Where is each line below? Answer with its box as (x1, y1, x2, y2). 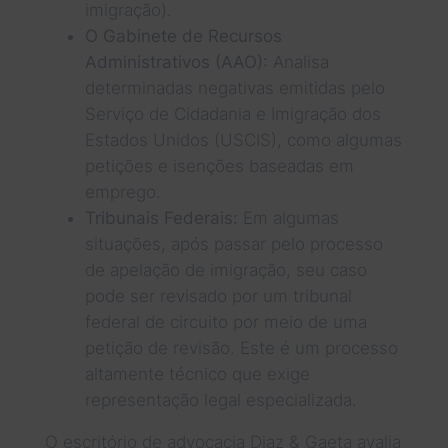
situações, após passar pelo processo (84, 233, 383, 254)
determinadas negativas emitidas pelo (84, 77, 385, 98)
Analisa (267, 51, 329, 72)
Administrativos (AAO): (84, 51, 268, 72)
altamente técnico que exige (84, 363, 310, 384)
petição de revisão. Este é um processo (84, 337, 398, 358)
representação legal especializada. (84, 389, 357, 410)
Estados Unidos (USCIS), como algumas (84, 129, 402, 150)
